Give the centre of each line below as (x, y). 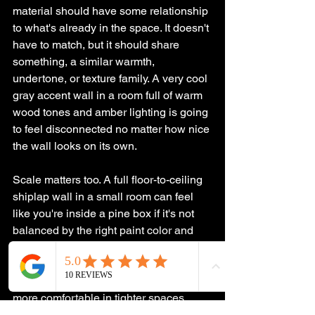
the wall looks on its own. (75, 146)
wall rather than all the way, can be (99, 281)
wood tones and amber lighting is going (112, 112)
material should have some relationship (112, 11)
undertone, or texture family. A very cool (111, 78)
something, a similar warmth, (85, 62)
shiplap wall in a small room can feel (104, 197)
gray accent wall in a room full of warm (109, 95)
